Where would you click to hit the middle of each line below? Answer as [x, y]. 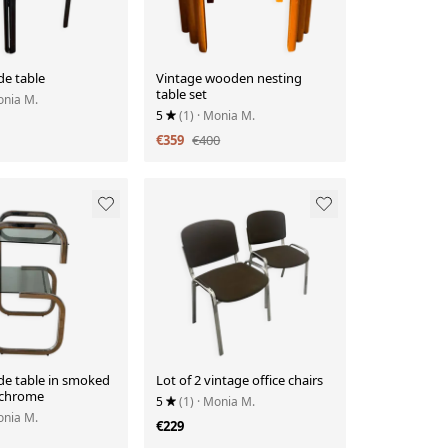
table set [182, 94]
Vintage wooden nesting [229, 78]
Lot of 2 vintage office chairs [240, 379]
